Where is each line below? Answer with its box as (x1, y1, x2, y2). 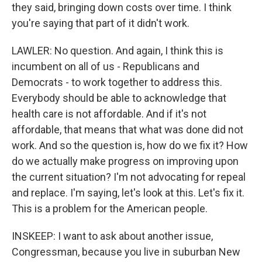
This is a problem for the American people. (12, 202, 208, 215)
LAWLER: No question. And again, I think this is (12, 44, 223, 57)
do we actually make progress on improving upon (12, 155, 239, 167)
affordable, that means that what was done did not (12, 123, 243, 136)
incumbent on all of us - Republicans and (12, 60, 199, 73)
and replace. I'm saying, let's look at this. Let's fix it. (12, 187, 244, 199)
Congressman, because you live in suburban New (12, 246, 240, 258)
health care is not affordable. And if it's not (12, 108, 206, 120)
